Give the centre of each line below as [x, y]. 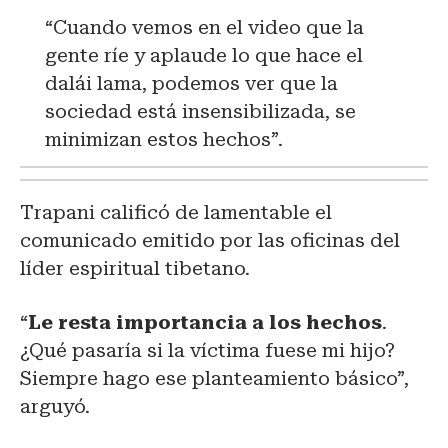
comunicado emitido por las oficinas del [210, 240]
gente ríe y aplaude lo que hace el [204, 55]
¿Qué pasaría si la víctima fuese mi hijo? [207, 350]
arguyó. [57, 406]
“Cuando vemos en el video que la [204, 27]
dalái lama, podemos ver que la [191, 83]
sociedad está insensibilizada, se [200, 111]
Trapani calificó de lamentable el [176, 212]
